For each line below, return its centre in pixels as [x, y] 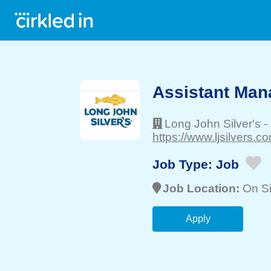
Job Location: [203, 188]
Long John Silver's [213, 124]
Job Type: [184, 164]
